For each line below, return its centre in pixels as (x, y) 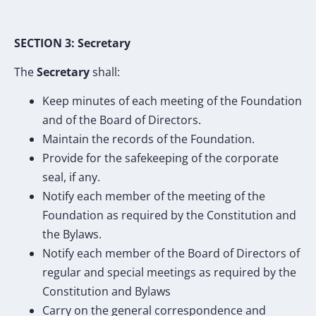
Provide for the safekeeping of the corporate (160, 158)
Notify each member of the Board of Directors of (171, 254)
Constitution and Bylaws (107, 292)
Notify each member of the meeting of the (154, 196)
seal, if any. (71, 177)
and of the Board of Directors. (122, 120)
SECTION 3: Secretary (74, 43)
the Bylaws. (72, 235)
